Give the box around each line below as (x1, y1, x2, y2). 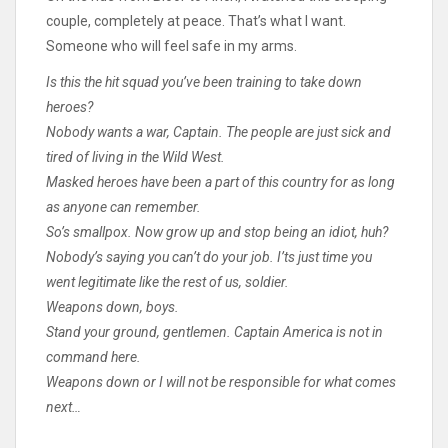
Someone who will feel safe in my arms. (46, 37, 297, 54)
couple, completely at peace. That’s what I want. (46, 12, 346, 29)
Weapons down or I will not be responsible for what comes (46, 374, 396, 391)
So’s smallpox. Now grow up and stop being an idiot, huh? (46, 224, 388, 241)
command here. (46, 349, 141, 366)
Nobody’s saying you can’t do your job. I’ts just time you (46, 249, 372, 266)
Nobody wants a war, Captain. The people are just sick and (46, 124, 391, 141)
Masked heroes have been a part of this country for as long (46, 174, 395, 191)
